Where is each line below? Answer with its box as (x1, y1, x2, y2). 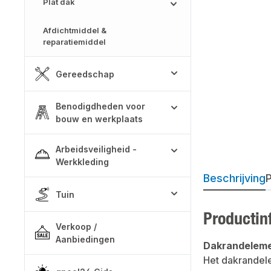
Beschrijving (203, 172, 266, 184)
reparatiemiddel (43, 37, 106, 47)
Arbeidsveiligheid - (56, 144, 137, 154)
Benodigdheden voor (56, 101, 145, 111)
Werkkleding (56, 157, 109, 167)
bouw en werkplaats (56, 114, 143, 124)
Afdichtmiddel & (43, 25, 106, 35)
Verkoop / (56, 221, 97, 232)
